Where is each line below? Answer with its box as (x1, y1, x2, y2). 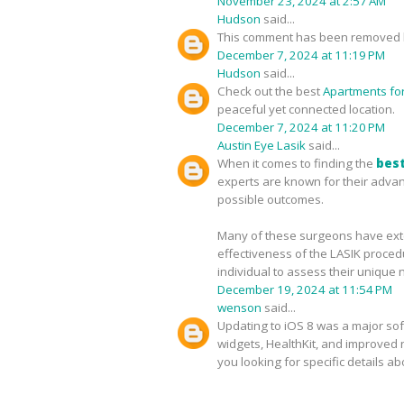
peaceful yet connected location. (217, 100, 395, 117)
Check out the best (217, 82, 323, 99)
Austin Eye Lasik (217, 136, 306, 153)
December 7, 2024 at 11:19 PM (217, 46, 385, 63)
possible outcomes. (217, 190, 324, 207)
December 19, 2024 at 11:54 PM (217, 280, 392, 298)
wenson (217, 298, 262, 316)
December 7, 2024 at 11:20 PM (217, 118, 385, 135)
